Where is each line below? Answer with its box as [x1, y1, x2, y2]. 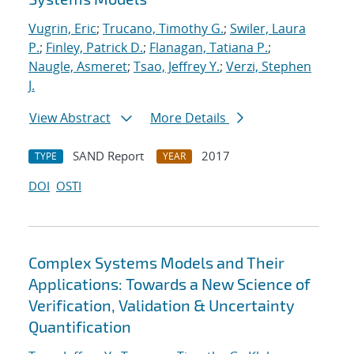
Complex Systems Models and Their [28, 253, 284, 273]
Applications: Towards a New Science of [28, 274, 311, 294]
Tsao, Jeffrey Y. [134, 58, 220, 76]
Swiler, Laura [230, 20, 306, 38]
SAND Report [73, 148, 144, 164]
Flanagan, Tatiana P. [149, 39, 268, 57]
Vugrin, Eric [28, 20, 96, 38]
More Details [150, 109, 229, 127]
